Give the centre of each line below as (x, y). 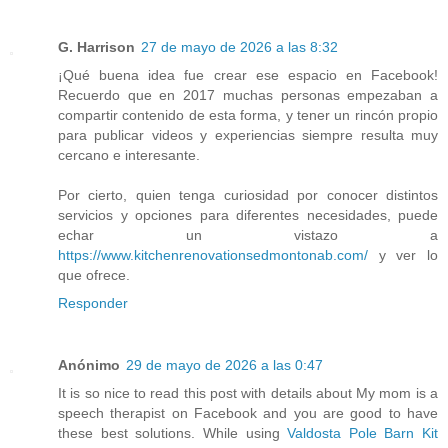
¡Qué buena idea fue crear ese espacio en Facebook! (248, 75)
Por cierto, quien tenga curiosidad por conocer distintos (248, 195)
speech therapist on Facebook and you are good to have (248, 413)
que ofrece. (94, 275)
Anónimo (89, 365)
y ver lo (403, 255)
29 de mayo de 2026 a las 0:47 (224, 365)
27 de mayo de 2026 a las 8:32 (239, 47)
